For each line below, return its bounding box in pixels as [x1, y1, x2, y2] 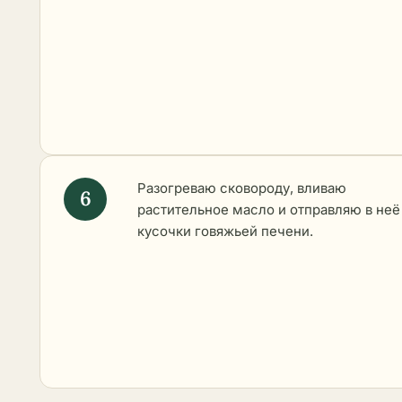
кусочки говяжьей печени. [137, 222, 313, 240]
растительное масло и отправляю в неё [137, 200, 400, 218]
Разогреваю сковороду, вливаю [137, 179, 346, 197]
